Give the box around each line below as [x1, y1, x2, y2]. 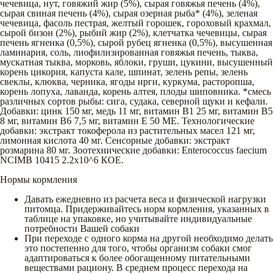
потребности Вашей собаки [24, 223, 142, 234]
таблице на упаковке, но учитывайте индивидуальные [24, 213, 252, 224]
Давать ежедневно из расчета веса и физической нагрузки [24, 193, 266, 204]
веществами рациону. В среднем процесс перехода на [24, 262, 248, 273]
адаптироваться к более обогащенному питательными [24, 252, 250, 263]
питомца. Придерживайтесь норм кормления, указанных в [24, 203, 269, 214]
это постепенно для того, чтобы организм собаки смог [24, 242, 252, 253]
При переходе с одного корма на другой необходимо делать [24, 232, 273, 243]
